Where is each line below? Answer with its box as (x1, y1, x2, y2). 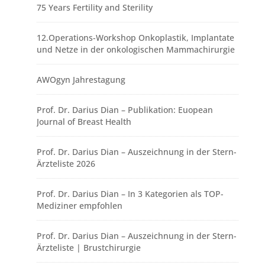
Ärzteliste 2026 (36, 158, 95, 170)
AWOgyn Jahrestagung (36, 74, 125, 86)
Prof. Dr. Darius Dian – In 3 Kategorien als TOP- (36, 188, 224, 200)
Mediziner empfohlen (36, 200, 122, 212)
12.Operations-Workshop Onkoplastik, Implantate (36, 32, 234, 44)
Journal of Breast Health (36, 116, 131, 128)
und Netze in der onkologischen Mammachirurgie (36, 44, 235, 56)
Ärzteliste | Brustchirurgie (36, 242, 141, 254)
